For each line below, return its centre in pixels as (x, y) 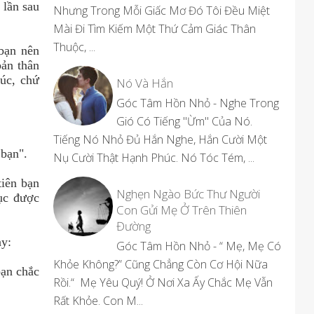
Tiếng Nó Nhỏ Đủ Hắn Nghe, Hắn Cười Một (160, 139)
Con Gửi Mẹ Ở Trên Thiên (182, 210)
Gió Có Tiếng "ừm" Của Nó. (184, 121)
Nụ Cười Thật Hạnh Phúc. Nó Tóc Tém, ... (154, 158)
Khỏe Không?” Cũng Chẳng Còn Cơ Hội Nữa (161, 264)
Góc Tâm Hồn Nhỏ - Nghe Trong (198, 103)
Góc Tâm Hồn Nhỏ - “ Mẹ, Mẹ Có (199, 246)
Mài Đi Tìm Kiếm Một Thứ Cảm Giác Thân (155, 29)
